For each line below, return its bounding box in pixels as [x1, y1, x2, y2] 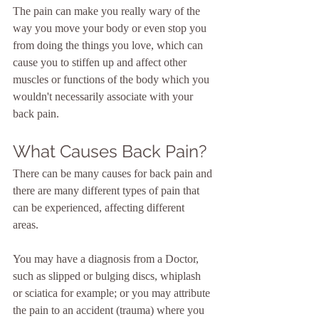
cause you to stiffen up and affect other [13, 56, 189, 68]
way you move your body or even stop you [13, 22, 209, 34]
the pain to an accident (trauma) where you [13, 304, 207, 316]
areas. [13, 219, 44, 231]
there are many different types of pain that [13, 184, 202, 197]
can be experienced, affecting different [13, 202, 187, 214]
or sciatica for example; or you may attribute [13, 287, 213, 299]
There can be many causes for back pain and [13, 167, 215, 179]
